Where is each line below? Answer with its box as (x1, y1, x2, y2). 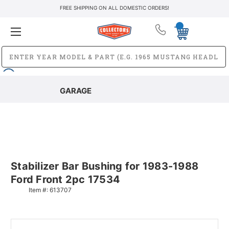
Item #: (29, 186, 50, 194)
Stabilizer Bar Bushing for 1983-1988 (11, 159, 198, 172)
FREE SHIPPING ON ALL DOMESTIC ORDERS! (60, 5, 169, 11)
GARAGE (59, 85, 91, 96)
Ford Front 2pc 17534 (11, 173, 120, 186)
